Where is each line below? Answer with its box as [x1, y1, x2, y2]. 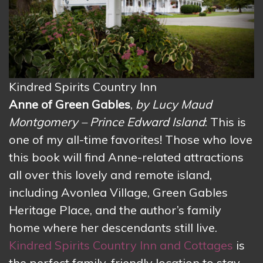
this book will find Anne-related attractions [9, 150, 244, 165]
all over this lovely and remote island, [9, 167, 212, 183]
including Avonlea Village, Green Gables [9, 185, 228, 200]
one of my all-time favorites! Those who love [9, 132, 252, 147]
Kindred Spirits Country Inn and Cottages [9, 238, 233, 253]
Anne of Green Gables [9, 97, 130, 112]
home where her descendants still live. [9, 220, 217, 235]
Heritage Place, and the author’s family [9, 203, 221, 218]
